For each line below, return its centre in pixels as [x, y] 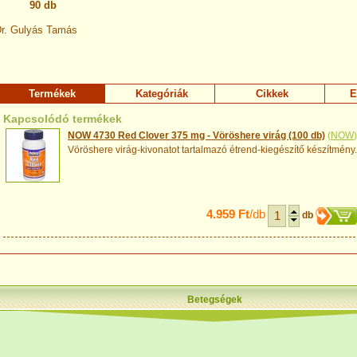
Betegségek [215, 300]
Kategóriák [162, 94]
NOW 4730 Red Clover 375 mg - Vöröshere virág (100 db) [196, 135]
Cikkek [272, 94]
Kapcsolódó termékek [63, 119]
